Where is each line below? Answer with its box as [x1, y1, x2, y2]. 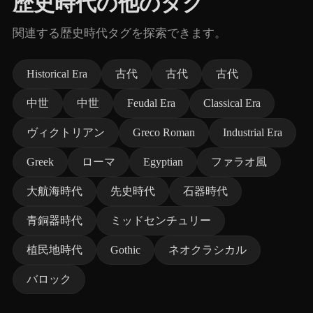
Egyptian [143, 156, 183, 168]
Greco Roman [133, 126, 195, 138]
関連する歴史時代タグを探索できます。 [13, 27, 226, 40]
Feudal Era [127, 97, 175, 109]
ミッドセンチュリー [110, 214, 211, 226]
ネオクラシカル [168, 244, 247, 256]
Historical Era [27, 68, 87, 80]
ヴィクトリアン [27, 126, 105, 138]
